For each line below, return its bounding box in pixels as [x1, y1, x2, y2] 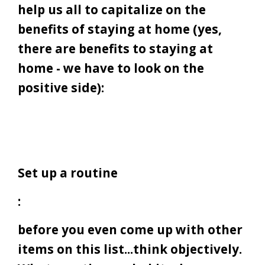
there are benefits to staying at [18, 40, 213, 57]
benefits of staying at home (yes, [18, 21, 222, 38]
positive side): [18, 79, 104, 96]
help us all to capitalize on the [18, 1, 206, 18]
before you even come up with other [18, 221, 243, 238]
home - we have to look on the [18, 60, 204, 77]
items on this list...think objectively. [18, 241, 242, 258]
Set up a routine [18, 164, 118, 182]
